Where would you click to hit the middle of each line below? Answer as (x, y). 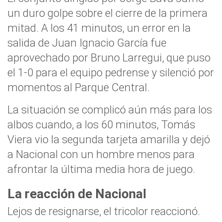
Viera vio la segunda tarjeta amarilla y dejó (109, 139)
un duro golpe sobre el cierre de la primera (108, 13)
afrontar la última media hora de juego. (101, 169)
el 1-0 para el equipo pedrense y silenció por (111, 72)
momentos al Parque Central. (79, 87)
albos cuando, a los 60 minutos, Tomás (101, 124)
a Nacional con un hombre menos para (101, 154)
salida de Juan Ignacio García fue (87, 43)
